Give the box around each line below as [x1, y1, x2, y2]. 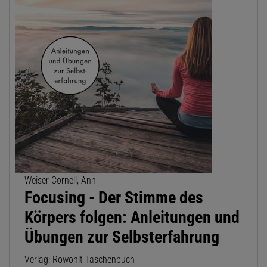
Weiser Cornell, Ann [24, 175, 96, 187]
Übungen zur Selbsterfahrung [24, 227, 219, 247]
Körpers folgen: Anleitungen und [24, 207, 240, 228]
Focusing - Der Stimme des [24, 188, 203, 208]
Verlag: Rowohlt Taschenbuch [24, 254, 135, 266]
